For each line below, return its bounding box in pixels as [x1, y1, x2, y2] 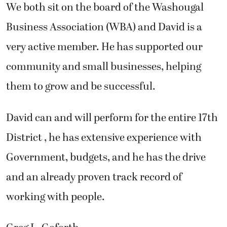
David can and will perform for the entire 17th [6, 109, 218, 126]
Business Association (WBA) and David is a [6, 19, 202, 36]
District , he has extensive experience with [6, 129, 202, 146]
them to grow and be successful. [6, 79, 156, 95]
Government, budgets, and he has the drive [6, 149, 206, 166]
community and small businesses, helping [6, 59, 201, 75]
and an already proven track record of [6, 169, 182, 185]
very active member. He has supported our [6, 39, 203, 56]
